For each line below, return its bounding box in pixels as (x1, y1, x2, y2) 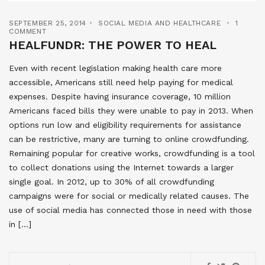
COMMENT (9, 27, 47, 36)
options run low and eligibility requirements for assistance (9, 120, 241, 130)
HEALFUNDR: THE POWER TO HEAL (9, 38, 216, 53)
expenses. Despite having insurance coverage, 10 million (9, 92, 231, 102)
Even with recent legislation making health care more (9, 63, 222, 73)
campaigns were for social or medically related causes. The (9, 191, 249, 201)
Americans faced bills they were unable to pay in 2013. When (9, 106, 253, 116)
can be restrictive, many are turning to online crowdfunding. (9, 134, 249, 144)
